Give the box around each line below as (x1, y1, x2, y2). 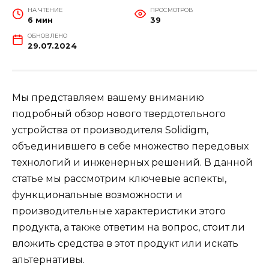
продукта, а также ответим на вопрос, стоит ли (12, 222, 245, 234)
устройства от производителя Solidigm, (12, 124, 208, 136)
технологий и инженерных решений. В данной (12, 157, 253, 169)
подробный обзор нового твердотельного (12, 108, 226, 120)
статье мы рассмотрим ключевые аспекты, (12, 173, 226, 185)
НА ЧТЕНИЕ (27, 7, 62, 14)
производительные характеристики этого (12, 205, 226, 217)
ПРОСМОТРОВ (150, 7, 193, 14)
